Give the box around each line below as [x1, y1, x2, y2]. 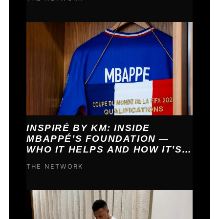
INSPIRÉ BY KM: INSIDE [26, 123, 151, 133]
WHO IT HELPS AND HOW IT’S [26, 144, 182, 155]
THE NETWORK [26, 162, 84, 170]
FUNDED [26, 155, 71, 166]
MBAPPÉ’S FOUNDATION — [26, 133, 170, 144]
